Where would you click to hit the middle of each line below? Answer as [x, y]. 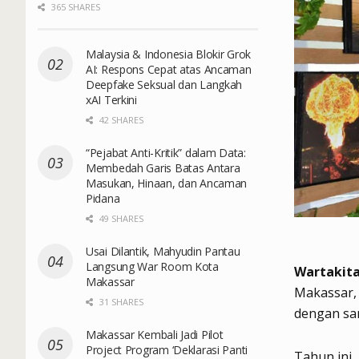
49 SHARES [120, 218]
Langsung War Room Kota [152, 266]
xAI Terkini [111, 99]
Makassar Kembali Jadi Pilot [155, 334]
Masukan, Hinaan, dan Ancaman [167, 183]
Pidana [103, 198]
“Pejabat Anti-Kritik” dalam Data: [166, 152]
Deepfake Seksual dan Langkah [164, 84]
